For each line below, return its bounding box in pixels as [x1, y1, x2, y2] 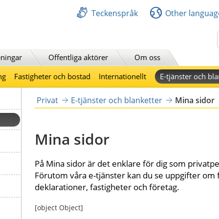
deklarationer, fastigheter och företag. [34, 181, 179, 193]
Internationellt [99, 71, 147, 81]
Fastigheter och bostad [14, 71, 90, 81]
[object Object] [34, 202, 83, 212]
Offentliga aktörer [48, 52, 108, 62]
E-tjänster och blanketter [70, 94, 162, 106]
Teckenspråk [91, 7, 138, 19]
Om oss [134, 52, 160, 62]
